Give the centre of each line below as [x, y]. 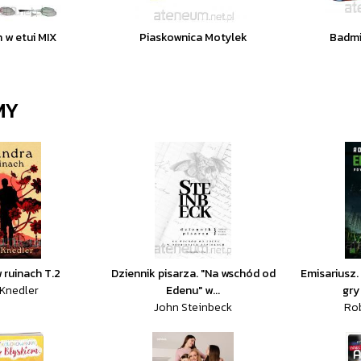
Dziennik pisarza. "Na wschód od [193, 274]
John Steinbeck [193, 307]
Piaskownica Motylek [193, 37]
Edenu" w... [193, 290]
